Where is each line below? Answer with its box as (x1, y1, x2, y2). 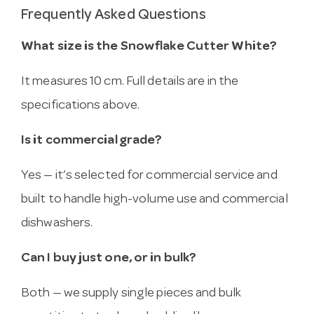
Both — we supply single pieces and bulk (21, 287, 241, 301)
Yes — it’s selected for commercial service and (21, 169, 278, 183)
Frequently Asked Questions (21, 8, 206, 24)
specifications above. (21, 99, 140, 113)
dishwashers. (21, 217, 93, 231)
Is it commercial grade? (21, 134, 163, 148)
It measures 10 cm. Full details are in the (21, 75, 239, 89)
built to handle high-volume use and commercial (21, 193, 288, 207)
